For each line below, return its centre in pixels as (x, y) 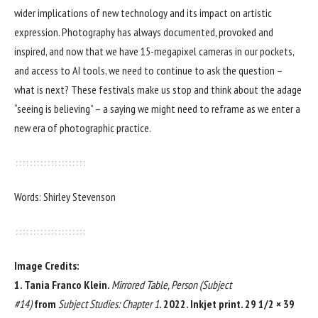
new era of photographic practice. (83, 127)
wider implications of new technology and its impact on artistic (143, 12)
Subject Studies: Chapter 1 (109, 303)
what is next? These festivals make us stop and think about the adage (158, 89)
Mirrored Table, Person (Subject (171, 284)
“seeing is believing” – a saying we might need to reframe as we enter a (157, 108)
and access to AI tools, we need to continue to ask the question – (148, 70)
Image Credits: (46, 265)
